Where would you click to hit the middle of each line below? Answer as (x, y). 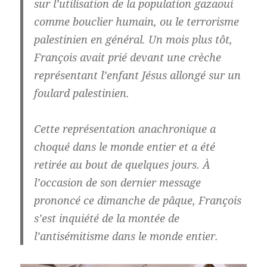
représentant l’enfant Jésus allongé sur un (137, 75)
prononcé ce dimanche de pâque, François (137, 201)
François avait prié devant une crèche (127, 58)
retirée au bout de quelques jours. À (122, 165)
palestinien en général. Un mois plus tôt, (133, 40)
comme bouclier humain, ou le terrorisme (136, 22)
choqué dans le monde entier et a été (124, 147)
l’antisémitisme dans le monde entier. (126, 236)
